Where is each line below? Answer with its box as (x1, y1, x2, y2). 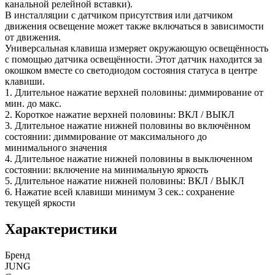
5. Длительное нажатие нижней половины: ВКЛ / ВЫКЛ (5, 175, 244, 186)
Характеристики (5, 220, 117, 237)
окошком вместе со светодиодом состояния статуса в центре (5, 64, 257, 76)
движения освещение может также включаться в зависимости (5, 20, 264, 31)
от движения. (5, 31, 61, 42)
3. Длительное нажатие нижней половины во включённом (5, 120, 250, 131)
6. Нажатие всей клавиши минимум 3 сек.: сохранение (5, 186, 234, 197)
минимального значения (5, 142, 107, 153)
